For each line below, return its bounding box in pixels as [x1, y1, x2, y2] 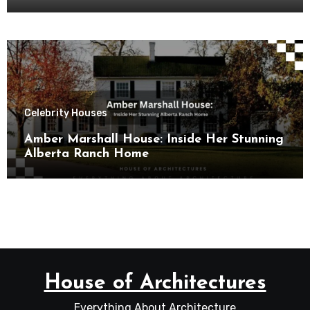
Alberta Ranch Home [24, 147, 149, 161]
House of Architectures [44, 273, 266, 295]
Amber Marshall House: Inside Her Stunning [24, 133, 284, 147]
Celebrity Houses [24, 107, 107, 120]
